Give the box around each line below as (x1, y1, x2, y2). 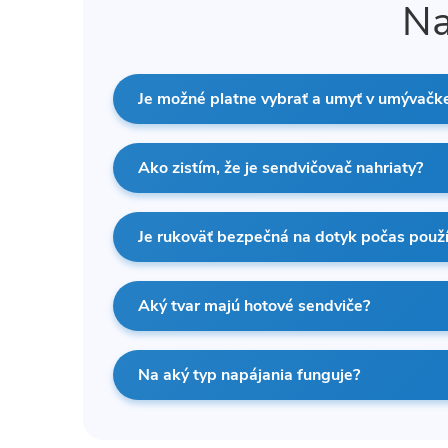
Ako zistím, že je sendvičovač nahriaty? (138, 156, 423, 179)
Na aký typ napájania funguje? (138, 363, 360, 386)
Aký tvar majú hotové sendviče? (138, 294, 370, 317)
